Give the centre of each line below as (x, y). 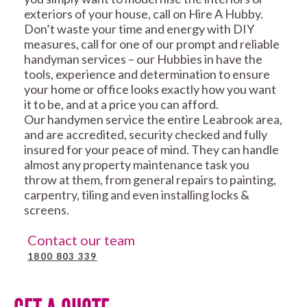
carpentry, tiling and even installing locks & (137, 195)
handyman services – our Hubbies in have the (143, 59)
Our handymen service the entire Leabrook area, (153, 120)
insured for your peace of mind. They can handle (151, 150)
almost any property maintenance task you (137, 165)
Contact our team (81, 240)
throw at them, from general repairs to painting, (150, 180)
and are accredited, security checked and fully (146, 135)
